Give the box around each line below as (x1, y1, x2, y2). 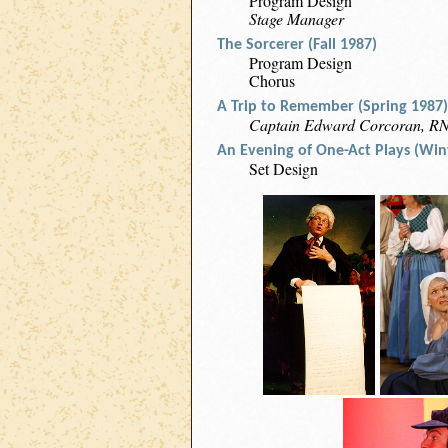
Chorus (249, 70, 295, 91)
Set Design (249, 158, 318, 179)
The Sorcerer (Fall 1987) (217, 37, 377, 53)
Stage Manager (249, 8, 344, 29)
